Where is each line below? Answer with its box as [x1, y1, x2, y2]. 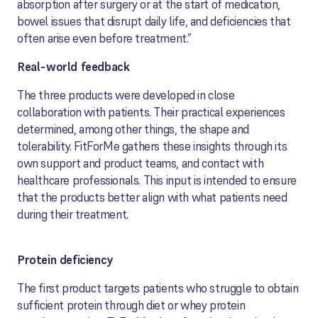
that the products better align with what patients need [17, 190, 287, 205]
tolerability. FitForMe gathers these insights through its [17, 138, 287, 154]
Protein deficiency [17, 252, 113, 268]
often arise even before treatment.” [17, 31, 192, 46]
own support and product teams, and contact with [17, 155, 264, 171]
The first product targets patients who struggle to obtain [17, 280, 299, 296]
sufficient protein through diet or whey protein [17, 297, 246, 313]
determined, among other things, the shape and [17, 121, 250, 137]
